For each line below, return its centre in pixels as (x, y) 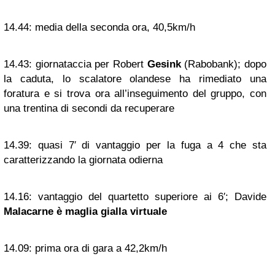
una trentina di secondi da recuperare (89, 108)
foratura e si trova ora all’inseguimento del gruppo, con (135, 94)
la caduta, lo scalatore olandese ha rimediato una (135, 79)
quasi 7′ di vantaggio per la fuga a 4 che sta (149, 145)
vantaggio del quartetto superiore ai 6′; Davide (149, 197)
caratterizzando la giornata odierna (83, 160)
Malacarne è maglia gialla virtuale (85, 211)
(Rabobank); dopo (224, 64)
